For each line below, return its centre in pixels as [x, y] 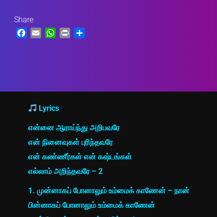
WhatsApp [75, 33]
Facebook [45, 33]
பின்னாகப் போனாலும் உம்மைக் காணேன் [91, 205]
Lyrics [48, 108]
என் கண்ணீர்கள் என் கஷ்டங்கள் [80, 157]
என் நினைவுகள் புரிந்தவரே [70, 142]
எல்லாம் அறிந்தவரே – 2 [65, 171]
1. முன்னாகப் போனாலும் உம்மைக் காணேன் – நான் [108, 191]
